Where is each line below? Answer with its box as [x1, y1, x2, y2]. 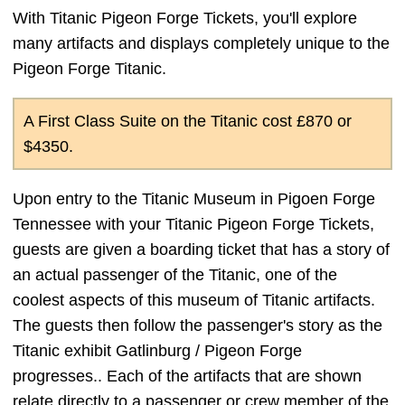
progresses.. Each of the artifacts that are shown [13, 367, 362, 386]
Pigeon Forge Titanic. [13, 60, 171, 79]
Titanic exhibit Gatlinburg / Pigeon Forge [13, 342, 302, 361]
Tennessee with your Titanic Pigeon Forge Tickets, [13, 215, 374, 234]
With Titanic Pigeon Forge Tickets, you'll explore [13, 9, 357, 28]
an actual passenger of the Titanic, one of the [13, 266, 337, 285]
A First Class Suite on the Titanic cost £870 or [24, 112, 352, 131]
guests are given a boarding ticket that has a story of [13, 240, 390, 259]
